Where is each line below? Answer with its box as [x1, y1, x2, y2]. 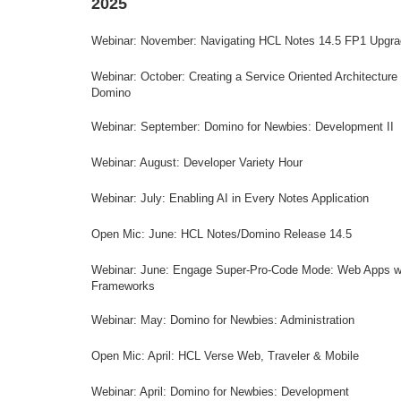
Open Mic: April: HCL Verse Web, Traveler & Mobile [91, 349, 359, 363]
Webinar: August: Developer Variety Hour [91, 156, 303, 169]
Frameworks [91, 279, 155, 293]
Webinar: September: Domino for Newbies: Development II [91, 120, 394, 133]
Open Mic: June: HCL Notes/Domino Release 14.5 [91, 227, 352, 241]
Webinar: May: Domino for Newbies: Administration [91, 313, 354, 327]
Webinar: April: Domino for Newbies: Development [91, 385, 349, 398]
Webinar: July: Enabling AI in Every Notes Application [91, 192, 369, 205]
